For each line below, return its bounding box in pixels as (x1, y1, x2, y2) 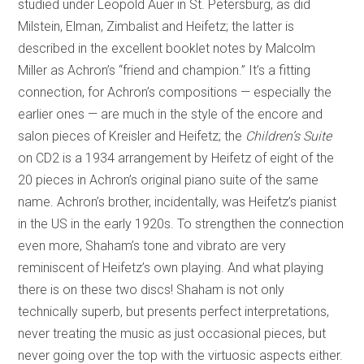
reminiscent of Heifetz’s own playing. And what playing (18, 260, 324, 276)
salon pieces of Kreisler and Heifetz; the (18, 128, 246, 145)
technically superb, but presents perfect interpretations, (18, 304, 330, 320)
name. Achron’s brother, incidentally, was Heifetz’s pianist (18, 194, 337, 210)
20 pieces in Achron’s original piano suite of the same (18, 172, 319, 188)
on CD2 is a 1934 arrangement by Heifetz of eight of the (18, 150, 335, 167)
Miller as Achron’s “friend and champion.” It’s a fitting (18, 63, 311, 79)
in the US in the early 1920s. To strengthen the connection (18, 216, 344, 232)
